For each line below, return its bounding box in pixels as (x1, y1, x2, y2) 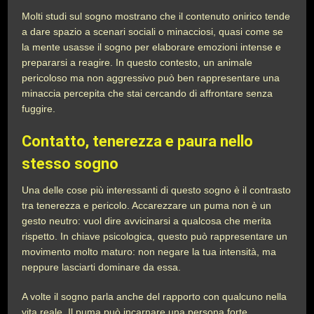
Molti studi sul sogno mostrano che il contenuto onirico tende (22, 11, 291, 22)
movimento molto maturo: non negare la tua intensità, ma (22, 246, 277, 257)
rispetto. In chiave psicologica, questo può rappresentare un (22, 231, 288, 242)
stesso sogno (22, 155, 119, 172)
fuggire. (22, 103, 59, 114)
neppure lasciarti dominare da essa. (22, 261, 182, 273)
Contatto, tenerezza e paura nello (22, 132, 254, 150)
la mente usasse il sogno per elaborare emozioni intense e (22, 41, 282, 53)
